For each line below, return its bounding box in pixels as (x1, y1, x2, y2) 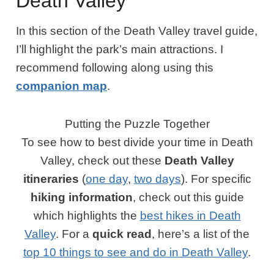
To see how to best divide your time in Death (21, 136, 253, 149)
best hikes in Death (139, 209, 241, 223)
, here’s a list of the (152, 228, 250, 241)
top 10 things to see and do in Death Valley (23, 246, 248, 259)
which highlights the (33, 209, 140, 223)
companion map (16, 80, 108, 93)
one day (85, 172, 128, 186)
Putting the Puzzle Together (64, 117, 210, 131)
